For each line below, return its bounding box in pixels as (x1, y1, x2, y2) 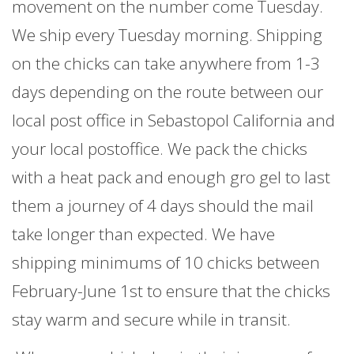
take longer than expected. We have (12, 223, 275, 246)
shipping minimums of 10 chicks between (12, 251, 320, 274)
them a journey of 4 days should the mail (12, 194, 314, 217)
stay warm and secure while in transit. (12, 308, 295, 331)
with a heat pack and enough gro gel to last (12, 166, 330, 189)
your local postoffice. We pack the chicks (12, 137, 307, 160)
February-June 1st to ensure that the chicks (12, 280, 330, 303)
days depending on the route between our (12, 81, 323, 104)
